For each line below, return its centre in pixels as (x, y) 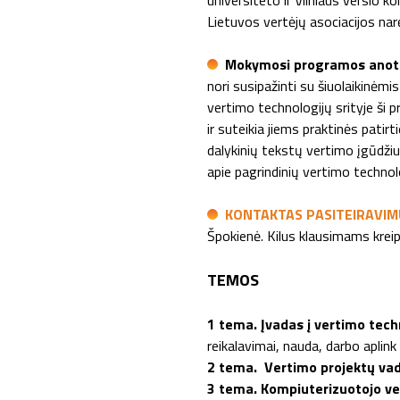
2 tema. (232, 367)
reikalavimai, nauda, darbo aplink (302, 346)
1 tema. (232, 324)
